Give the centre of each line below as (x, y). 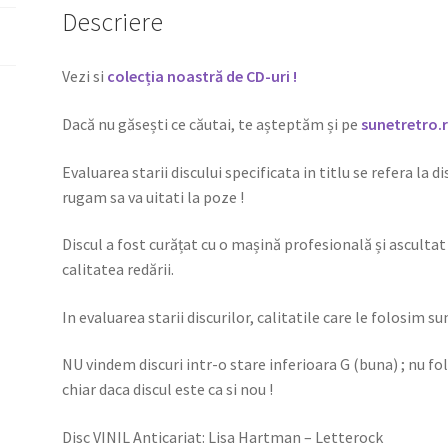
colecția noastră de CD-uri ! (202, 76)
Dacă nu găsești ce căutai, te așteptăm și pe (212, 123)
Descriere (113, 22)
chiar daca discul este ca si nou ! (168, 389)
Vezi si (85, 76)
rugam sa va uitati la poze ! (153, 196)
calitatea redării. (118, 269)
